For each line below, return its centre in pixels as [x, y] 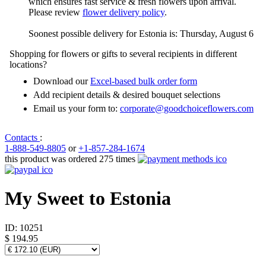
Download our [62, 81]
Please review [56, 12]
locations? [28, 64]
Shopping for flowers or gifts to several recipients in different [123, 53]
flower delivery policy [123, 12]
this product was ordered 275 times [71, 159]
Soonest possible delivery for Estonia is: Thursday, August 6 [141, 33]
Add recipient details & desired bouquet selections [127, 94]
